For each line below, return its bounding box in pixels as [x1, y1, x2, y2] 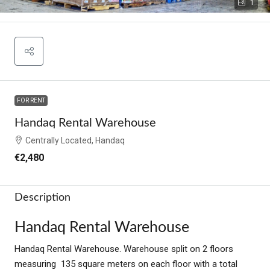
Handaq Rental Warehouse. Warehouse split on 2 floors [14, 243, 233, 254]
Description [14, 192, 71, 203]
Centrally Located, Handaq [25, 135, 125, 145]
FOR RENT [17, 96, 45, 104]
